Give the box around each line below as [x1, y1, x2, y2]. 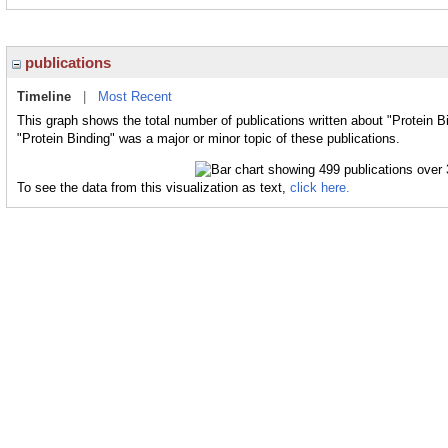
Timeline [17, 89, 71, 104]
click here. [290, 179, 350, 195]
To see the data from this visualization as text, [17, 179, 290, 195]
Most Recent [98, 89, 172, 104]
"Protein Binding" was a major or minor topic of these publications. [17, 131, 400, 146]
